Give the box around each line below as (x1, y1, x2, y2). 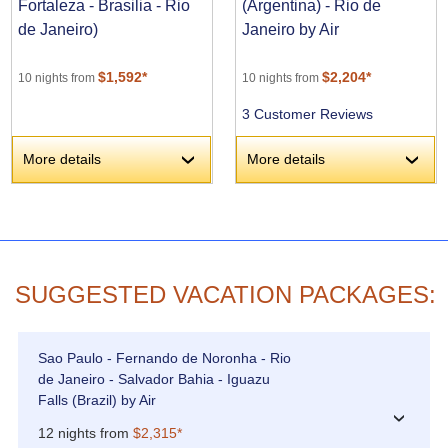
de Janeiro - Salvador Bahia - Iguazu (37, 371, 270, 388)
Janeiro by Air (242, 21, 340, 39)
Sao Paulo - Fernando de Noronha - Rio (37, 350, 291, 367)
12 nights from (37, 425, 133, 442)
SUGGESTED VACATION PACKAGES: (15, 281, 436, 309)
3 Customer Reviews (242, 106, 374, 123)
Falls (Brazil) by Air (37, 392, 156, 409)
